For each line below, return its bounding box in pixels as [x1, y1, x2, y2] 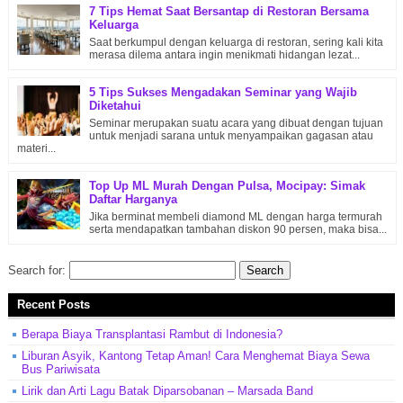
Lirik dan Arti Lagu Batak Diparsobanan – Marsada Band [21, 383, 313, 398]
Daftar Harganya [88, 193, 177, 207]
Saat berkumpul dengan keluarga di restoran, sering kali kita [88, 35, 383, 49]
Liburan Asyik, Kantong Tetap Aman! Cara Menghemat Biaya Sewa [21, 348, 370, 363]
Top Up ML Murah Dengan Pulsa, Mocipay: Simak [88, 179, 365, 193]
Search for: [7, 263, 66, 277]
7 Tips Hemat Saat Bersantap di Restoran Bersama [88, 4, 369, 18]
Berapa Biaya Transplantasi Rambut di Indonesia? [21, 327, 282, 341]
